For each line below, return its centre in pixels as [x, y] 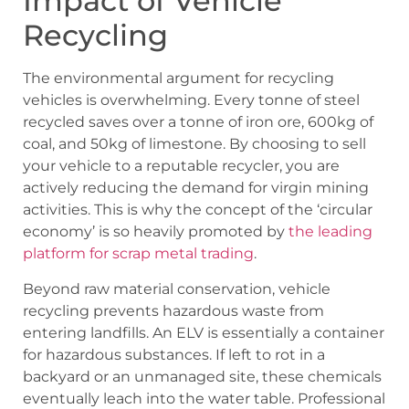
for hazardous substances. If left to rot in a [174, 354]
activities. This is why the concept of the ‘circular [198, 210]
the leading [330, 232]
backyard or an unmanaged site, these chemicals [202, 376]
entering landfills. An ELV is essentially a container [204, 332]
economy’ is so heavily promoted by [156, 232]
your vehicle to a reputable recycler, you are [181, 166]
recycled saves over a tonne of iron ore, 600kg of [198, 122]
